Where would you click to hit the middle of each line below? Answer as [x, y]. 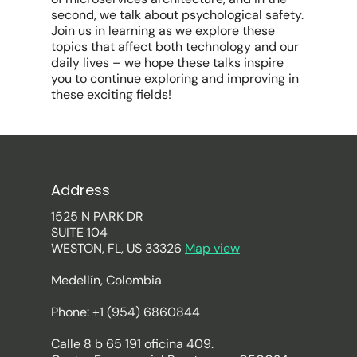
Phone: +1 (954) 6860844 [126, 312]
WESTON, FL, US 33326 [118, 249]
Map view [212, 249]
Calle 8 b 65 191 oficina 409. [132, 344]
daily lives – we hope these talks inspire [168, 62]
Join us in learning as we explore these [163, 30]
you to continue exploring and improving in [175, 78]
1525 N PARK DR [97, 217]
